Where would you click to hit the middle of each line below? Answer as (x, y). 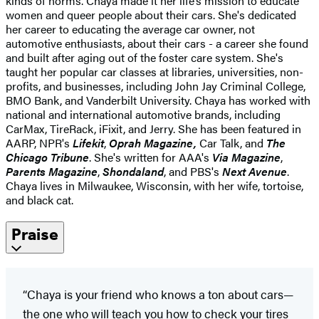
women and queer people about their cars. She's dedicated (151, 14)
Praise (35, 234)
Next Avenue (255, 171)
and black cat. (40, 199)
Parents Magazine (52, 171)
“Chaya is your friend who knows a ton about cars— (158, 294)
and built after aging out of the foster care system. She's (145, 57)
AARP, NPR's (39, 142)
